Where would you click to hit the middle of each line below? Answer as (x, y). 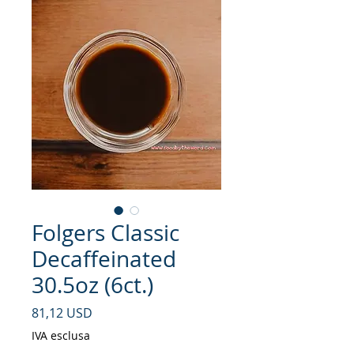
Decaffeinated (104, 259)
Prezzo (111, 313)
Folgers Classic (105, 233)
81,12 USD (62, 313)
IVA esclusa (61, 336)
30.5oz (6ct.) (92, 285)
